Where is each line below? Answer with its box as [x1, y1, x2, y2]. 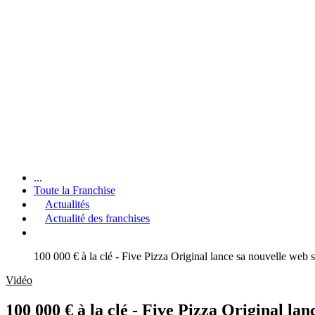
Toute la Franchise [34, 184, 115, 196]
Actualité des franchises [45, 212, 150, 224]
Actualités [45, 198, 89, 210]
